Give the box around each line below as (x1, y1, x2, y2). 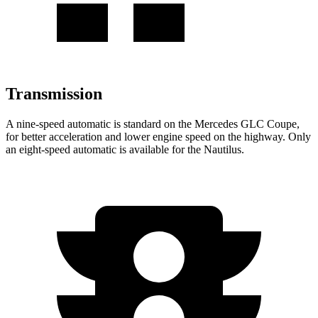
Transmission (6, 84, 102, 104)
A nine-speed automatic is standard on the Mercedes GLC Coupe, (6, 117, 300, 130)
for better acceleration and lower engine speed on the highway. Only (6, 130, 311, 143)
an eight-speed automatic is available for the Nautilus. (6, 143, 244, 155)
